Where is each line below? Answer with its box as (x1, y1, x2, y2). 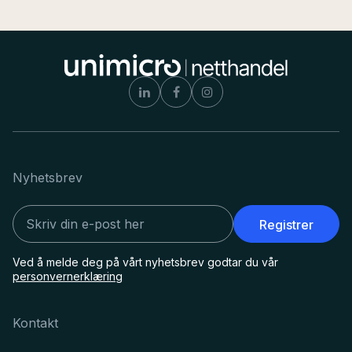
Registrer (258, 217, 313, 233)
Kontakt (13, 315, 58, 331)
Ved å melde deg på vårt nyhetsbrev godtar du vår (13, 255, 278, 269)
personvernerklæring (13, 269, 123, 283)
